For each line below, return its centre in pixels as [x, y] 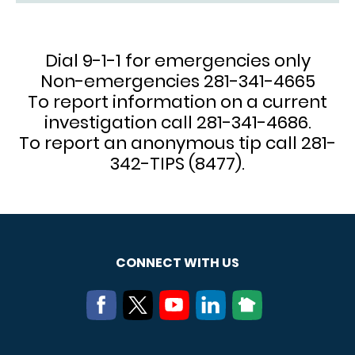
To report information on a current [177, 101]
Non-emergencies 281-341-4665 [177, 81]
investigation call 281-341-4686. [177, 122]
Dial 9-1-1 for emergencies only [177, 60]
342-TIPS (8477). [177, 163]
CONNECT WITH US [177, 262]
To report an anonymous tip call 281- [177, 143]
